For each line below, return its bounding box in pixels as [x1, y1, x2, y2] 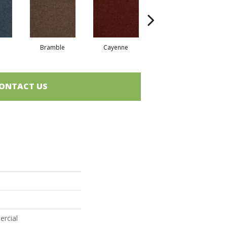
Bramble [40, 43, 65, 52]
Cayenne [103, 43, 128, 52]
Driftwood [164, 43, 194, 52]
